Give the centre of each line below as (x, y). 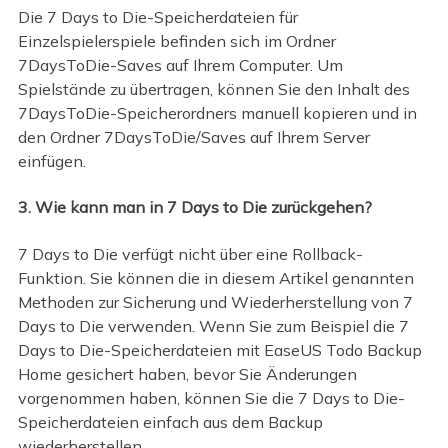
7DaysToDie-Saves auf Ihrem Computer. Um (180, 64)
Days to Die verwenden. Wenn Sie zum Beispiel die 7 (213, 325)
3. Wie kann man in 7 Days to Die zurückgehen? (194, 207)
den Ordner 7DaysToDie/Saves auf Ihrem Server (193, 136)
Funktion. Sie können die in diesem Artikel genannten (215, 277)
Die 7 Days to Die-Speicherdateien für (157, 16)
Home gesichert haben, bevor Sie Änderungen (187, 373)
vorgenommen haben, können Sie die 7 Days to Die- (211, 397)
